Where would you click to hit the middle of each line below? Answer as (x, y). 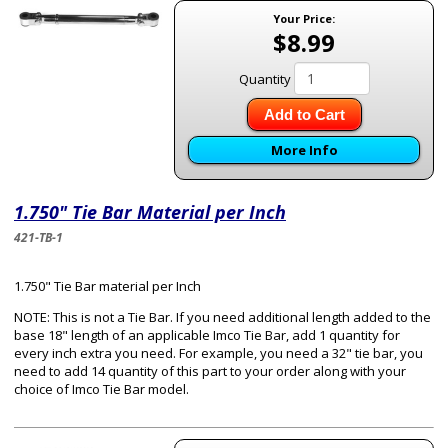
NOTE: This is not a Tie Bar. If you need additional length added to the (222, 317)
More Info (304, 150)
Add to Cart (304, 114)
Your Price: (304, 18)
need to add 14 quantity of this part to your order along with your (210, 371)
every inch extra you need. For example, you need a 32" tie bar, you (218, 353)
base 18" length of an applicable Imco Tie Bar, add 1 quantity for (207, 335)
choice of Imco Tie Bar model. (101, 389)
